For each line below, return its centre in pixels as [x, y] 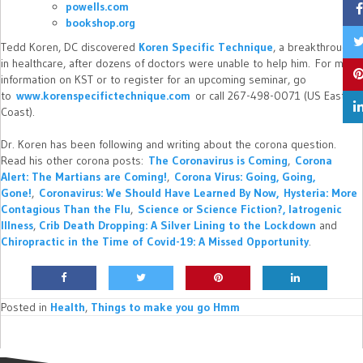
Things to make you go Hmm [165, 307]
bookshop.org [100, 23]
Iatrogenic [315, 209]
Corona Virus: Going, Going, [245, 177]
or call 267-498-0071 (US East [268, 96]
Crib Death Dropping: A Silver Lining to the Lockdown [179, 226]
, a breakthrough [314, 47]
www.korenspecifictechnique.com [103, 96]
